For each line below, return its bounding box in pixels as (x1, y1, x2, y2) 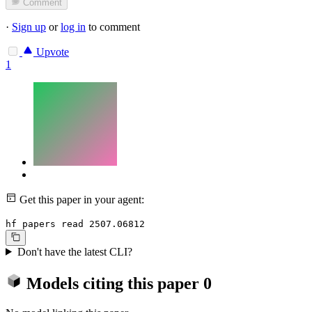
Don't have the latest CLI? (17, 245, 132, 258)
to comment (86, 21, 140, 33)
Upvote (33, 46, 69, 58)
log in (61, 21, 86, 33)
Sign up (12, 21, 46, 33)
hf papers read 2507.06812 (6, 219, 145, 230)
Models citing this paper (22, 274, 203, 292)
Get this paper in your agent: (17, 194, 144, 206)
